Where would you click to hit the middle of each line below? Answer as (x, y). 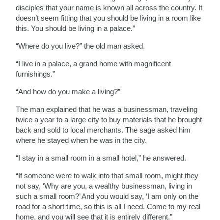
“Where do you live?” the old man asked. (81, 46)
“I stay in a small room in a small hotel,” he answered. (101, 158)
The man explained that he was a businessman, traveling (107, 109)
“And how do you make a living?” (68, 91)
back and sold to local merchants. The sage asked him (103, 130)
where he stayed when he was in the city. (82, 140)
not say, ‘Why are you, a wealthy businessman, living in (104, 186)
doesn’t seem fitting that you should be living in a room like (109, 18)
